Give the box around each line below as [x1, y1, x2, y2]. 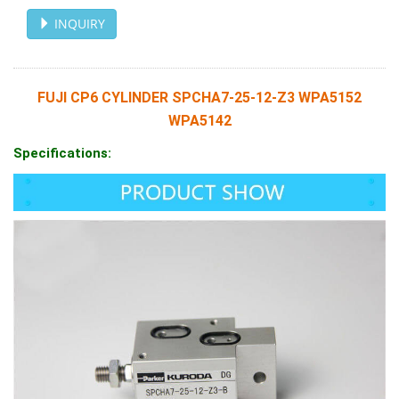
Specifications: [13, 144, 111, 161]
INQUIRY [51, 14, 105, 32]
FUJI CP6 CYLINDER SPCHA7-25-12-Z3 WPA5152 [37, 88, 362, 106]
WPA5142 [167, 111, 232, 129]
